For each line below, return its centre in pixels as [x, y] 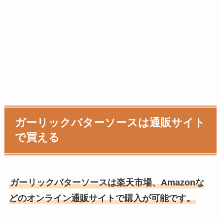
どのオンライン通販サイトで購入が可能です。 [102, 198]
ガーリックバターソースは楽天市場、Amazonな [107, 182]
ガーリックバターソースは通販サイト [110, 123]
